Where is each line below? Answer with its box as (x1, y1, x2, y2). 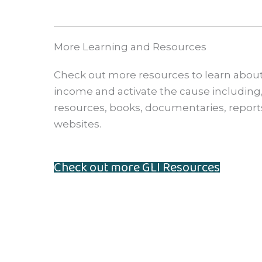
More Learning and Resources (54, 40, 206, 53)
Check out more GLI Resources (54, 157, 220, 179)
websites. (54, 118, 101, 130)
